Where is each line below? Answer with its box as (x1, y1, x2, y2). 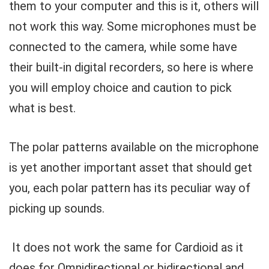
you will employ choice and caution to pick (9, 80, 232, 95)
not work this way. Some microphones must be (9, 19, 256, 34)
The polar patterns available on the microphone (9, 140, 259, 154)
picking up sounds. (9, 201, 104, 216)
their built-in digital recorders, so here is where (9, 60, 253, 74)
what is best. (9, 101, 76, 115)
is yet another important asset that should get (9, 160, 252, 175)
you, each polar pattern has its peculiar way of (9, 181, 250, 195)
